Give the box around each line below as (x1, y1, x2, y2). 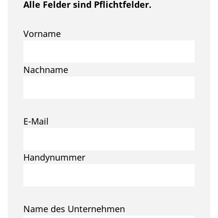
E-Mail (23, 115, 49, 127)
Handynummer (23, 151, 85, 163)
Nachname (23, 64, 68, 76)
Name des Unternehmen (23, 203, 125, 215)
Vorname (23, 28, 61, 40)
